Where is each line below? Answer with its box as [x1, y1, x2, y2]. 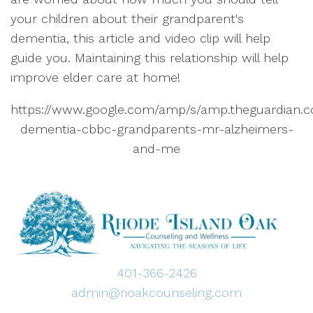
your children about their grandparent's [10, 11, 244, 26]
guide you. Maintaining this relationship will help [10, 50, 289, 65]
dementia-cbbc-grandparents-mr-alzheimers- [20, 122, 293, 136]
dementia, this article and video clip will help [10, 31, 270, 45]
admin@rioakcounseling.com [71, 285, 242, 300]
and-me [133, 141, 180, 156]
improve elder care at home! [10, 70, 180, 85]
